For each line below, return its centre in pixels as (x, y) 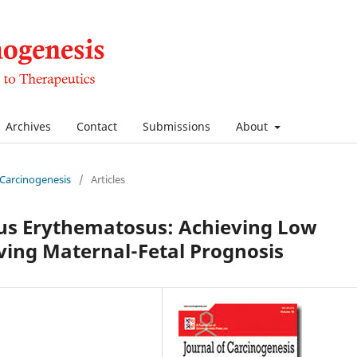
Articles (108, 179)
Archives (28, 126)
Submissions (177, 126)
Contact (97, 126)
